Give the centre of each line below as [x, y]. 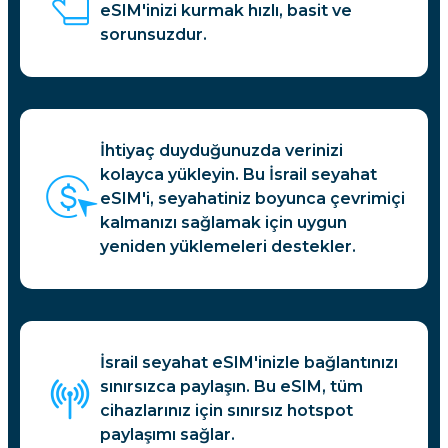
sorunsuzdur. [153, 35]
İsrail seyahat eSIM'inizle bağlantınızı [249, 363]
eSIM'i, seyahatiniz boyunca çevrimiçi [252, 199]
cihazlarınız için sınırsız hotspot [226, 411]
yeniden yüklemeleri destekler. [228, 247]
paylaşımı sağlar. [167, 435]
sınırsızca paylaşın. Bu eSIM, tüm [231, 387]
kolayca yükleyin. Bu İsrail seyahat [238, 175]
